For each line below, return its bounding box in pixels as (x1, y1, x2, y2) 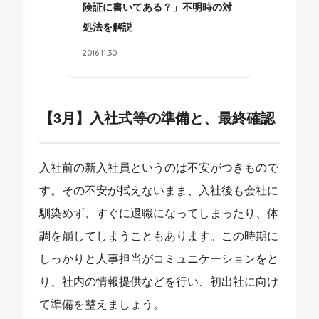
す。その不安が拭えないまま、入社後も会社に (39, 181, 279, 198)
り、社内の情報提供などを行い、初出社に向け (39, 272, 279, 289)
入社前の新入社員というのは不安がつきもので (39, 158, 279, 175)
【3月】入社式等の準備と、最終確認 (39, 106, 276, 127)
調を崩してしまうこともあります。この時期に (39, 226, 279, 244)
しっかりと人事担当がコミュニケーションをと (39, 249, 279, 266)
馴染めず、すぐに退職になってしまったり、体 (39, 204, 279, 221)
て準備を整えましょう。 (39, 295, 165, 312)
